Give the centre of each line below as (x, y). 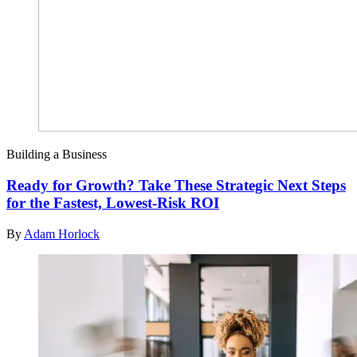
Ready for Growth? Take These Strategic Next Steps (176, 185)
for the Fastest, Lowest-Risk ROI (113, 202)
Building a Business (57, 155)
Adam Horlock (62, 233)
